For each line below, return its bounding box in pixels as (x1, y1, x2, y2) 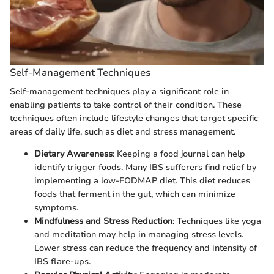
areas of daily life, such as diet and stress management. (10, 125, 235, 138)
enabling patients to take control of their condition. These (10, 98, 242, 111)
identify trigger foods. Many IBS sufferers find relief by (34, 161, 256, 173)
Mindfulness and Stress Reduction (34, 215, 172, 227)
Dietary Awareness (34, 147, 113, 160)
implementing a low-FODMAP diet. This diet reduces (34, 174, 250, 187)
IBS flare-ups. (34, 255, 91, 267)
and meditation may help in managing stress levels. (34, 228, 243, 240)
